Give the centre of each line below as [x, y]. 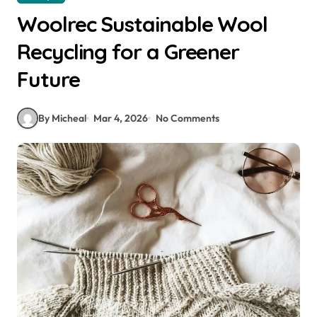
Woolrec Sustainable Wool [143, 24]
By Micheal [62, 118]
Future [48, 79]
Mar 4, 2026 [121, 118]
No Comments [187, 118]
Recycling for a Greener [128, 52]
